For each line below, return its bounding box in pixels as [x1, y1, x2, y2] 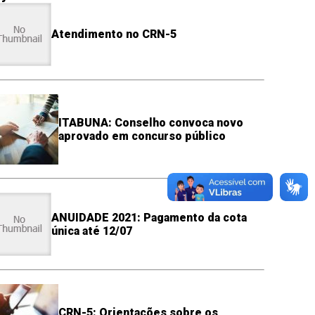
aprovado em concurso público [58, 129, 226, 143]
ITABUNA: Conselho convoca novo [58, 115, 243, 129]
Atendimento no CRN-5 [51, 27, 176, 41]
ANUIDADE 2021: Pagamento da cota [51, 210, 247, 224]
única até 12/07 [51, 224, 132, 238]
